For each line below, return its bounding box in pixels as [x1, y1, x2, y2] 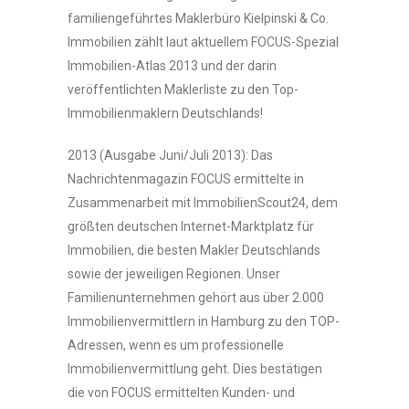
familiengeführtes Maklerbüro [68, 11, 241, 26]
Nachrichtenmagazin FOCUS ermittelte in [68, 172, 304, 186]
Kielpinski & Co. [241, 11, 329, 26]
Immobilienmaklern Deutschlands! [68, 106, 263, 121]
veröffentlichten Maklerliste [68, 82, 230, 97]
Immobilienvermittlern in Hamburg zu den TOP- [68, 314, 340, 329]
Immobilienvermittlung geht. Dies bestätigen [68, 362, 322, 376]
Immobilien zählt [68, 35, 166, 49]
